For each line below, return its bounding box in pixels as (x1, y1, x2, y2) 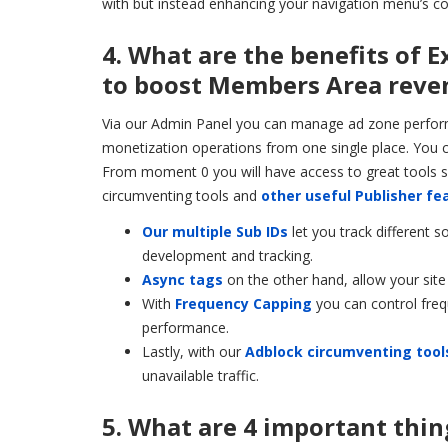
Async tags (142, 269, 223, 289)
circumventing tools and (102, 185, 261, 205)
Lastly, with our (142, 341, 245, 361)
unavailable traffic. (142, 365, 259, 385)
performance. (142, 317, 229, 337)
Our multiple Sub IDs (142, 221, 288, 241)
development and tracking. (142, 245, 313, 265)
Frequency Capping (175, 293, 312, 313)
